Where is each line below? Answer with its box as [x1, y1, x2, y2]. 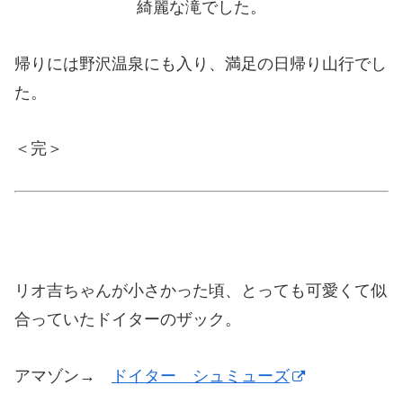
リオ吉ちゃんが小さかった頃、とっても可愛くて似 [14, 282, 387, 300]
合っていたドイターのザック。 [14, 310, 241, 329]
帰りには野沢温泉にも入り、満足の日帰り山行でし [14, 54, 387, 73]
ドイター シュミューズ [112, 366, 290, 385]
